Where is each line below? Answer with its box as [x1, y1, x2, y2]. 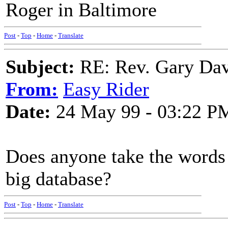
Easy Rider [63, 78, 149, 100]
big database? [6, 168, 111, 189]
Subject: [6, 56, 75, 77]
